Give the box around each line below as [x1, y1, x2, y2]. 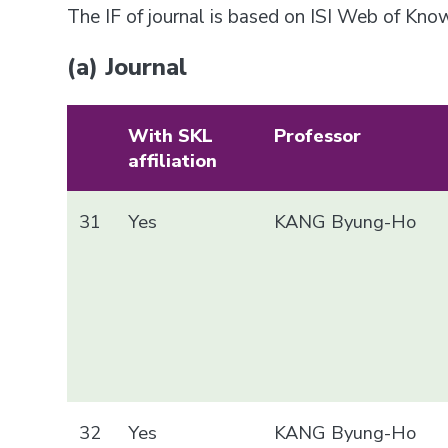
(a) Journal [67, 50, 188, 83]
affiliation [128, 147, 218, 173]
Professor [274, 122, 362, 148]
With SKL [128, 122, 214, 148]
